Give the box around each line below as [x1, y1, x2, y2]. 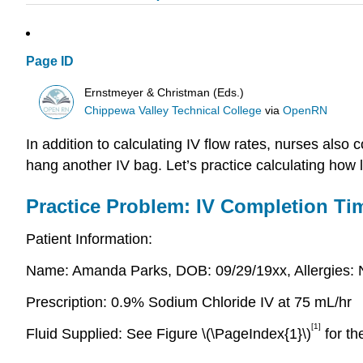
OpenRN [283, 104, 328, 117]
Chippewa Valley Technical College [84, 104, 263, 117]
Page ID [26, 54, 74, 69]
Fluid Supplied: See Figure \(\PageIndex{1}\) [26, 325, 311, 342]
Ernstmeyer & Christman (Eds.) [84, 86, 245, 99]
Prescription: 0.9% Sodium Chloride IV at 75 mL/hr [26, 293, 352, 310]
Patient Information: [26, 231, 152, 248]
